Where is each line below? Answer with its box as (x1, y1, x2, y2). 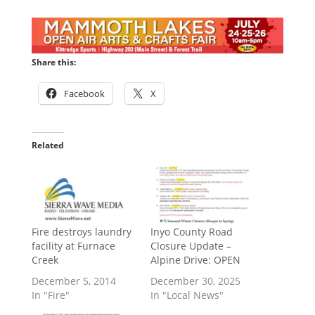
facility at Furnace (31, 239, 115, 253)
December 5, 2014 (31, 274, 116, 288)
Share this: (31, 56, 76, 69)
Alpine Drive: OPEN (150, 253, 240, 267)
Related (31, 139, 64, 152)
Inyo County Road (150, 225, 233, 239)
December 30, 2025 (150, 274, 240, 288)
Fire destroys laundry (31, 225, 131, 239)
